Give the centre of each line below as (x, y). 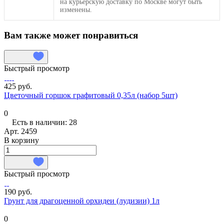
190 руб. (18, 192)
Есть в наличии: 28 (44, 122)
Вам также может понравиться (71, 35)
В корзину (21, 140)
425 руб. (18, 86)
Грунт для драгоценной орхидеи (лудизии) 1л (82, 201)
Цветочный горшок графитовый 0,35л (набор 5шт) (91, 95)
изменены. (76, 9)
